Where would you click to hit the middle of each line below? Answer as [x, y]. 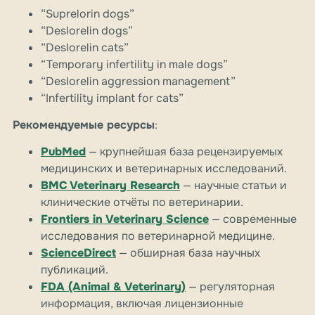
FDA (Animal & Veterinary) [113, 287]
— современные [253, 219]
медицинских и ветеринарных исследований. [164, 169]
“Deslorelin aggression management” [138, 82]
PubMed [63, 152]
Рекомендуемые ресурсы [84, 125]
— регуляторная [230, 287]
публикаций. [75, 270]
